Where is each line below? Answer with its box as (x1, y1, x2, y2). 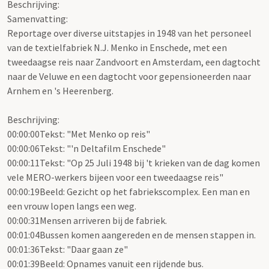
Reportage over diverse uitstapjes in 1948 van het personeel (7, 27, 252, 40)
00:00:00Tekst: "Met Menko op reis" (7, 128, 150, 141)
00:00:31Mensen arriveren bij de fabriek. (7, 214, 167, 227)
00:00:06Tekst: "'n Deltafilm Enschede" (7, 142, 166, 155)
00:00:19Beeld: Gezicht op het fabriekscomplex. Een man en (7, 186, 250, 198)
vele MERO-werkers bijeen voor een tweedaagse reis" (7, 171, 223, 184)
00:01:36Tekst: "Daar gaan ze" (7, 243, 128, 256)
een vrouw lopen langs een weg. (7, 200, 136, 213)
